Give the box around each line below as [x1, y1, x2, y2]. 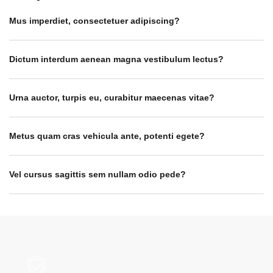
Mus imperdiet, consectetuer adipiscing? [9, 15, 180, 26]
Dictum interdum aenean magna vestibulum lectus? [9, 54, 224, 64]
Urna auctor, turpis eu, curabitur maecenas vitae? [9, 92, 214, 102]
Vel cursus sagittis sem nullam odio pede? [9, 169, 186, 179]
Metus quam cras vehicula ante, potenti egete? [9, 130, 205, 141]
